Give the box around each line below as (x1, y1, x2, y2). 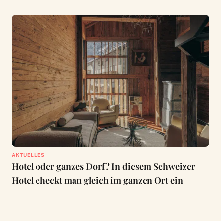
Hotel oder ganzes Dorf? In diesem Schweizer (11, 160, 195, 172)
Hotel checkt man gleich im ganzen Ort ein (11, 174, 183, 186)
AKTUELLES (11, 151, 45, 158)
